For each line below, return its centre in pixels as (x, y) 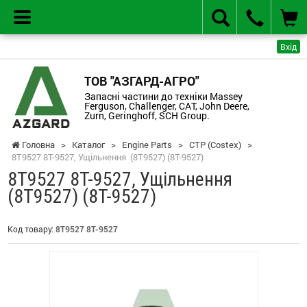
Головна (37, 144)
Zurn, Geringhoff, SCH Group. (147, 115)
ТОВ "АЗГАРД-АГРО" (142, 81)
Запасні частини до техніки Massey (163, 96)
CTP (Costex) (215, 144)
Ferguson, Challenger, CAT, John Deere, (167, 106)
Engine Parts (147, 144)
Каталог (88, 144)
